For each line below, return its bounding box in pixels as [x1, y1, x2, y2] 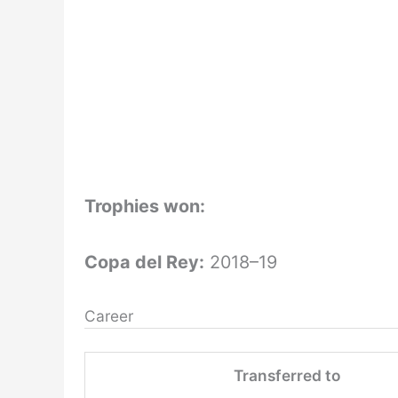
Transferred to [233, 366, 340, 386]
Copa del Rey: [84, 251, 204, 273]
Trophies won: [84, 195, 210, 218]
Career [84, 306, 133, 326]
